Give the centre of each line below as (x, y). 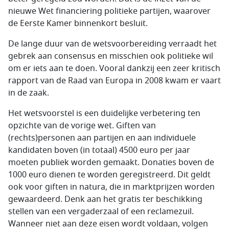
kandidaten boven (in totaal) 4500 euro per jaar (99, 150)
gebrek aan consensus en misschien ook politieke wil (111, 56)
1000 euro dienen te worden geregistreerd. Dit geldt (109, 175)
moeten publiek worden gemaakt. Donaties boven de (111, 163)
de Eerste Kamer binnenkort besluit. (78, 24)
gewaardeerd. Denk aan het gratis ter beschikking (105, 199)
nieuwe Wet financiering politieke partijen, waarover (109, 11)
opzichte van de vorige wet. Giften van (82, 126)
